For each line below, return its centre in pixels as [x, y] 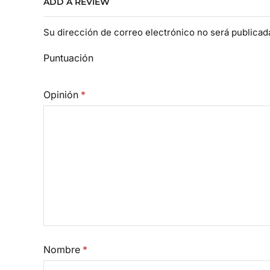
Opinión [62, 95]
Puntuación [68, 58]
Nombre [63, 250]
